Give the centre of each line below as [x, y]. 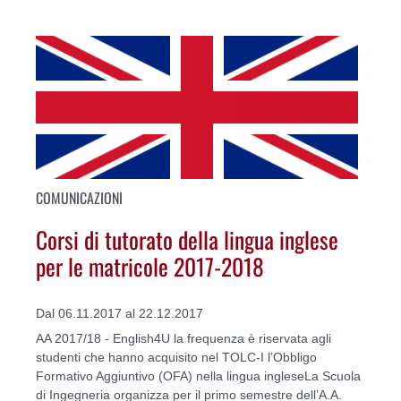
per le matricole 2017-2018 [150, 266]
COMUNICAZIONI [79, 197]
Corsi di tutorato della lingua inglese [187, 239]
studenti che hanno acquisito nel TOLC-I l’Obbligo [176, 357]
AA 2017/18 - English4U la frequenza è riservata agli [183, 338]
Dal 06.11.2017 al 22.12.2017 [119, 313]
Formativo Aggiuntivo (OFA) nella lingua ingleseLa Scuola [198, 375]
